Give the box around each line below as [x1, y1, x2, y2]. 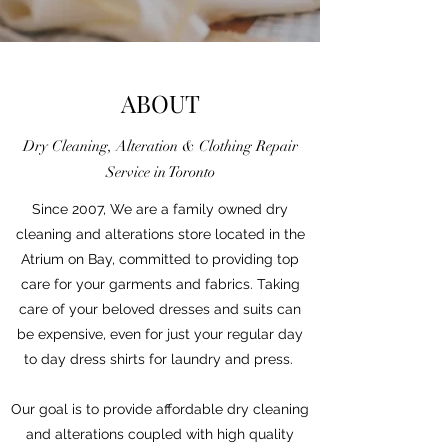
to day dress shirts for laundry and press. [23, 351, 297, 367]
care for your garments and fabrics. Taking [20, 276, 300, 292]
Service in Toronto [105, 163, 215, 181]
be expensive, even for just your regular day [17, 326, 303, 342]
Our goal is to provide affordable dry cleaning [11, 401, 309, 417]
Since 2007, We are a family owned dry [32, 201, 288, 217]
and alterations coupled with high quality [26, 426, 294, 442]
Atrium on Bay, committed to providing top [21, 251, 299, 267]
